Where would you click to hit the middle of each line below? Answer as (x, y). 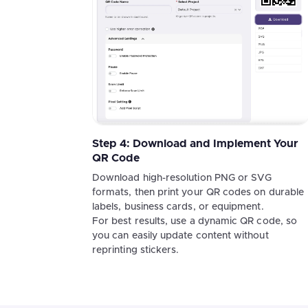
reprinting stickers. (136, 250)
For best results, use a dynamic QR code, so (195, 221)
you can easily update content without (180, 235)
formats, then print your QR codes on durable (198, 192)
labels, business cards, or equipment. (178, 207)
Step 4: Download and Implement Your (195, 143)
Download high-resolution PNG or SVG (182, 178)
